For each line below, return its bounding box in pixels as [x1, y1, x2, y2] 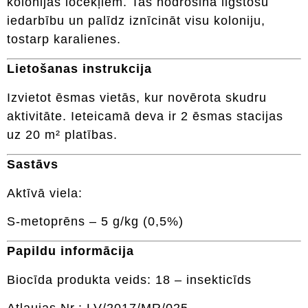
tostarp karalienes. [7, 32, 121, 46]
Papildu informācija [7, 244, 134, 258]
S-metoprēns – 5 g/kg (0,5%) [7, 214, 184, 228]
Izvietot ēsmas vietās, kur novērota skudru [7, 90, 267, 104]
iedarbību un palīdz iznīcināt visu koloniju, [7, 13, 265, 27]
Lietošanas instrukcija [7, 62, 152, 76]
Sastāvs [7, 157, 58, 172]
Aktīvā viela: [7, 186, 82, 200]
